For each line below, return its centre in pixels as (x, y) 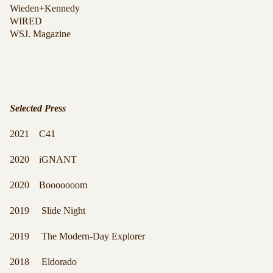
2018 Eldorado (43, 262)
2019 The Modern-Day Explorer (77, 236)
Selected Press (38, 108)
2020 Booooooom (48, 185)
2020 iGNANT (43, 159)
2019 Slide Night (48, 211)
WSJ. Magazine (40, 34)
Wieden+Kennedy (45, 8)
